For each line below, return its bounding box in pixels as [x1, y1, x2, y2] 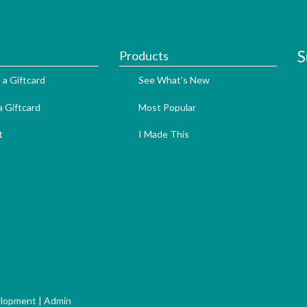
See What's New [138, 74, 210, 86]
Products [119, 48, 169, 64]
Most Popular [138, 101, 196, 113]
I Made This [138, 128, 189, 140]
